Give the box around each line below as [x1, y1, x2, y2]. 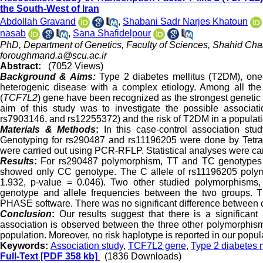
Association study [50, 241, 123, 251]
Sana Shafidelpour [73, 28, 151, 39]
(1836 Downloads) [104, 251, 181, 262]
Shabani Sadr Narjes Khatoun [123, 16, 248, 27]
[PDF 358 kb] [38, 251, 97, 262]
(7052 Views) [48, 61, 103, 72]
